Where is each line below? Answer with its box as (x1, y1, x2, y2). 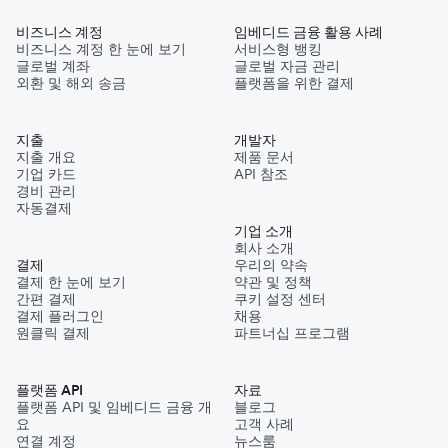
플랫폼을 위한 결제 (234, 74, 354, 93)
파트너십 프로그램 (234, 324, 350, 343)
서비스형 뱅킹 (234, 40, 322, 59)
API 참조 (234, 165, 288, 184)
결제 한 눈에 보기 (16, 273, 126, 292)
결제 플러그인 (16, 307, 104, 326)
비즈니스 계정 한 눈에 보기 (16, 40, 186, 59)
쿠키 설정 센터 (234, 290, 326, 309)
